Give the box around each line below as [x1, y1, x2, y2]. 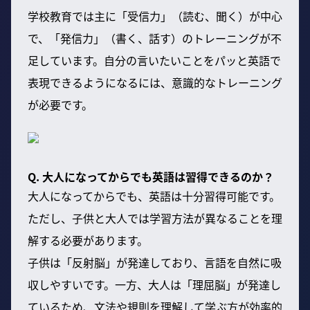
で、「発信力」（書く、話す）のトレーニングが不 [28, 30, 282, 47]
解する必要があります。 [28, 232, 148, 249]
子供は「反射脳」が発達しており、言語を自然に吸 [28, 254, 282, 271]
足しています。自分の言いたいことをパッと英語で [28, 52, 281, 69]
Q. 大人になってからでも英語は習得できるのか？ [28, 168, 274, 185]
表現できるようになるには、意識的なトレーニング [28, 74, 282, 91]
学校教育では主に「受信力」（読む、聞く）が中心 [28, 8, 282, 25]
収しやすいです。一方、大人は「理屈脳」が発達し [28, 276, 281, 293]
